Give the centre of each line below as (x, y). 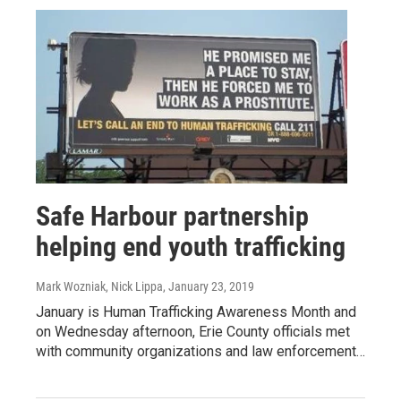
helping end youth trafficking (191, 246)
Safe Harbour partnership (172, 216)
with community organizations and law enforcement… (200, 351)
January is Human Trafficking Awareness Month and (196, 311)
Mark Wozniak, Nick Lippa (99, 286)
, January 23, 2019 (209, 286)
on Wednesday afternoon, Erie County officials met (193, 331)
